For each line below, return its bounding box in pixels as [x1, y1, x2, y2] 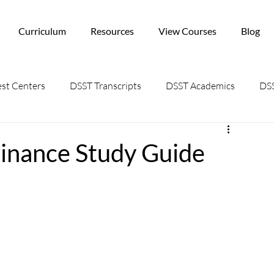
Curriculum [18, 24, 67, 37]
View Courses [158, 24, 217, 37]
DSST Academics [166, 80, 235, 92]
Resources [91, 24, 135, 37]
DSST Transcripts [70, 80, 141, 92]
